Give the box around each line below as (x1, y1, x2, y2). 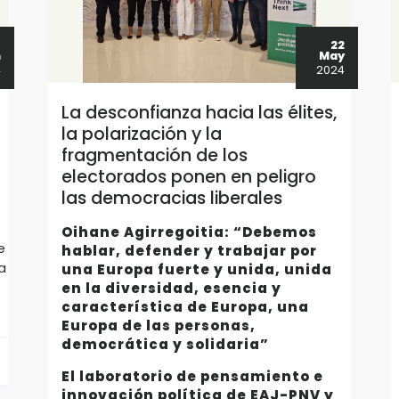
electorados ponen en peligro (61, 165, 316, 189)
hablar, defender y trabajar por (61, 241, 317, 260)
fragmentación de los (61, 143, 248, 167)
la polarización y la (61, 122, 222, 146)
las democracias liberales (61, 186, 282, 210)
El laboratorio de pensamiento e (61, 367, 323, 386)
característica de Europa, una (61, 297, 309, 316)
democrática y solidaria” (61, 335, 269, 354)
